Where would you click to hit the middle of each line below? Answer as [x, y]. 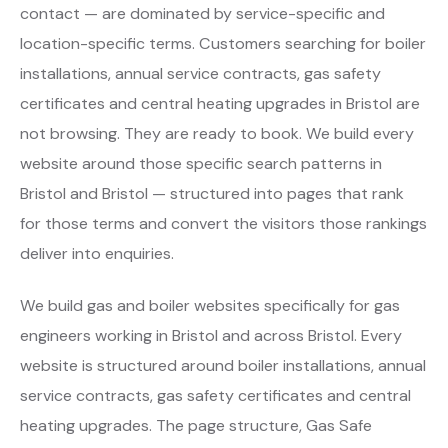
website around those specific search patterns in [201, 163]
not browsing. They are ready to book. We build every [217, 133]
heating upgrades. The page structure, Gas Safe [196, 425]
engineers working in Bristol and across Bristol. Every [211, 335]
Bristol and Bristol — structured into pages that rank [212, 193]
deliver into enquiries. [97, 253]
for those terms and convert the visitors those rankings [223, 223]
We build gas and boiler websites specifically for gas [210, 305]
